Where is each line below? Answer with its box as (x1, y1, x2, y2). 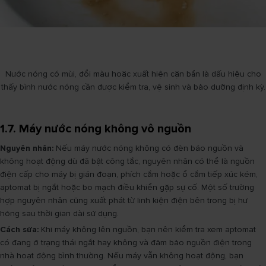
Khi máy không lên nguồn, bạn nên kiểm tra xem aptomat (39, 224, 256, 235)
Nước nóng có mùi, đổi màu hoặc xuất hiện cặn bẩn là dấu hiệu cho (5, 69, 261, 79)
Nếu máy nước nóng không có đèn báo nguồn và (53, 143, 243, 153)
